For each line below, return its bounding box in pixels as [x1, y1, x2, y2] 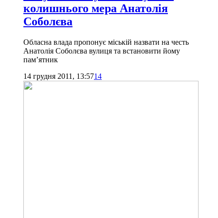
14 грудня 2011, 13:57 [23, 72, 94, 80]
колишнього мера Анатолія [23, 1, 168, 15]
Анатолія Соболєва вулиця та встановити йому [23, 46, 180, 55]
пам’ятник [23, 55, 58, 64]
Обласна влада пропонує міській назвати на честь [23, 37, 189, 46]
